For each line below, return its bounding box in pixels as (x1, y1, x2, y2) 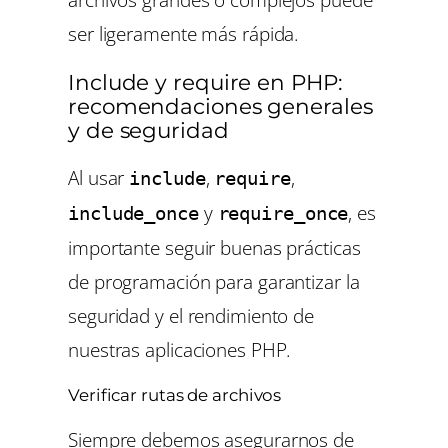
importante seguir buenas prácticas (68, 233, 361, 261)
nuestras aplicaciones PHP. (68, 335, 292, 363)
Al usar (68, 163, 130, 191)
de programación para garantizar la (68, 267, 360, 295)
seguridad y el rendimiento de (68, 301, 315, 329)
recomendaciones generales (68, 92, 373, 119)
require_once (217, 201, 349, 225)
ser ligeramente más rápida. (68, 19, 300, 47)
